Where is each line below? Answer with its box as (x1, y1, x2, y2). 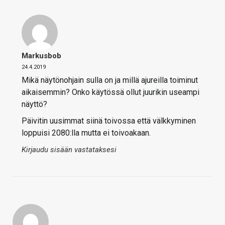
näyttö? (22, 99, 47, 109)
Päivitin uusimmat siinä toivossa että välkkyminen (22, 116, 196, 126)
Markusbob (22, 51, 61, 60)
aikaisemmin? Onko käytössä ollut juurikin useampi (22, 87, 199, 97)
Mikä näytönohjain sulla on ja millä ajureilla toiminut (22, 75, 198, 85)
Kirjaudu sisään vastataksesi (22, 145, 117, 154)
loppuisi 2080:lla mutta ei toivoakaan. (22, 128, 151, 138)
